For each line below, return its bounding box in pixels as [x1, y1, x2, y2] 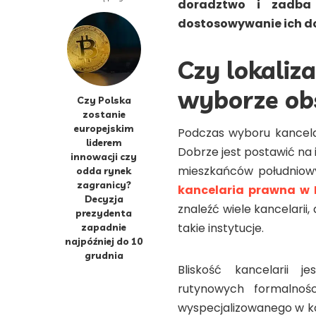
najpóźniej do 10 [65, 234, 142, 247]
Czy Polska [76, 93, 131, 106]
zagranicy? [76, 178, 131, 190]
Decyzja [84, 192, 123, 205]
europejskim [73, 121, 134, 134]
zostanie [82, 107, 126, 120]
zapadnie [81, 220, 126, 233]
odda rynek [76, 164, 131, 176]
